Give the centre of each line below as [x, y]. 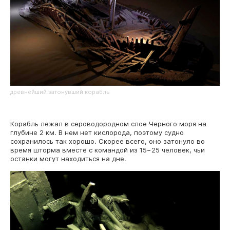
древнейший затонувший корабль [60, 92]
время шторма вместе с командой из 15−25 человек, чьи [108, 150]
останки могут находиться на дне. [68, 158]
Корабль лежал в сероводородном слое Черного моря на [108, 123]
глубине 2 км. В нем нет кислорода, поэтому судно [97, 132]
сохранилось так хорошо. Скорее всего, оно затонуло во [108, 141]
